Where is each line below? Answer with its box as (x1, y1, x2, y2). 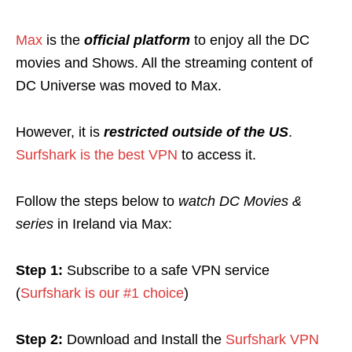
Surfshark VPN (225, 332, 319, 348)
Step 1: (16, 262, 63, 279)
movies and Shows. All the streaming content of (16, 55, 313, 71)
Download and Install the (63, 332, 225, 348)
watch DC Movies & (178, 193, 302, 210)
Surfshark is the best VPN (16, 147, 178, 163)
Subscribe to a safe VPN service (63, 262, 269, 279)
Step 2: (16, 332, 63, 348)
